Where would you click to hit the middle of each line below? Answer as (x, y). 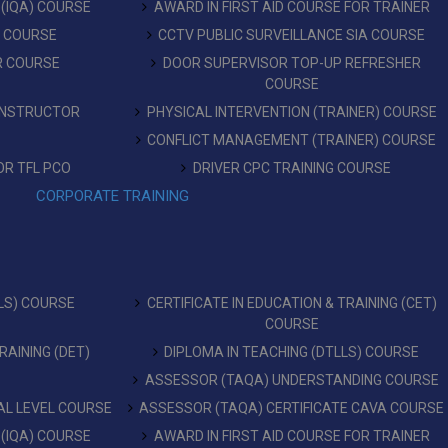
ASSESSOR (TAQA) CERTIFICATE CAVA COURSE (292, 408)
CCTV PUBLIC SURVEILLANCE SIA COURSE (292, 35)
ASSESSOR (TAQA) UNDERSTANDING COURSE (291, 380)
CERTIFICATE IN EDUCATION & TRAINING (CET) (291, 303)
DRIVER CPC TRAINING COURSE (291, 168)
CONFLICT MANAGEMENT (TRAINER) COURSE (292, 140)
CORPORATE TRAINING (112, 196)
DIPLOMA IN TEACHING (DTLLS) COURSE (292, 352)
